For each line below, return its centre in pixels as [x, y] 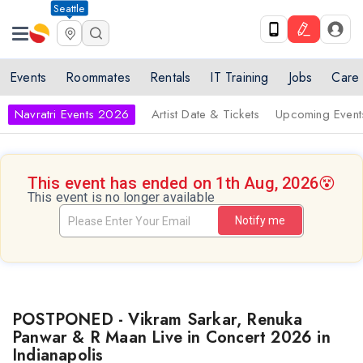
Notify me [260, 220]
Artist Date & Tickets [206, 114]
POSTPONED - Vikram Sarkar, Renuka [158, 320]
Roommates [98, 77]
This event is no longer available [121, 197]
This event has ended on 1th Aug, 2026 [173, 183]
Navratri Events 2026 [72, 114]
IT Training [239, 77]
